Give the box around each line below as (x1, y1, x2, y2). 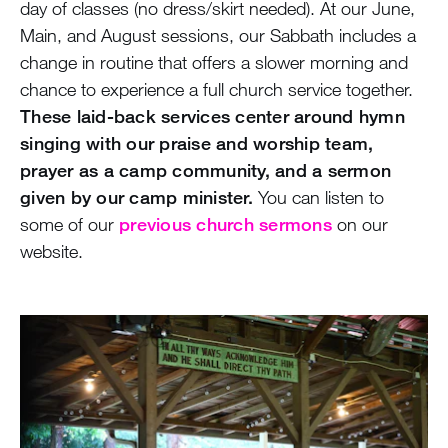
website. (20, 239, 83, 262)
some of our (20, 212, 119, 235)
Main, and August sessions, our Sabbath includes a (20, 23, 416, 46)
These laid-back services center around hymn (20, 104, 405, 127)
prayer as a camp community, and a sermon (20, 158, 391, 181)
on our (331, 212, 388, 235)
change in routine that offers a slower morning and (20, 50, 408, 73)
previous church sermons (119, 212, 332, 235)
